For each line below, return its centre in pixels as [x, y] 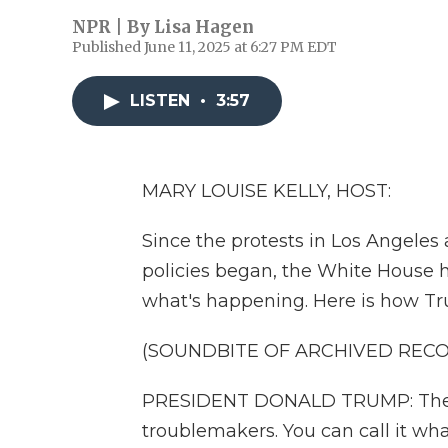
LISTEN [162, 100]
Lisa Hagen [204, 27]
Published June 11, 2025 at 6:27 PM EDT [204, 47]
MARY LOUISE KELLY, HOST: [266, 191]
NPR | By [113, 27]
